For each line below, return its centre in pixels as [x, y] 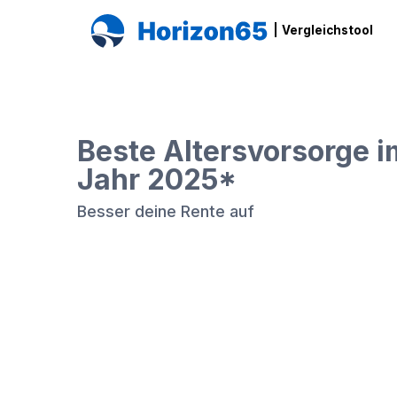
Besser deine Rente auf [166, 211]
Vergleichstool [327, 31]
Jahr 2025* [157, 179]
